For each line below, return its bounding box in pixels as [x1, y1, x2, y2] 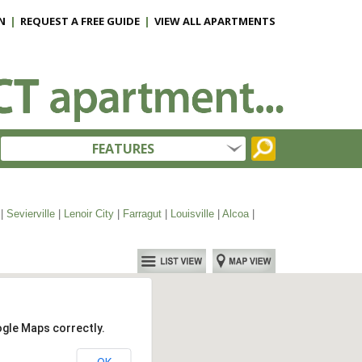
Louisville [170, 208, 214, 220]
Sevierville [6, 208, 55, 220]
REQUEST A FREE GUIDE [20, 14, 140, 28]
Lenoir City [63, 208, 114, 220]
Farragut [122, 208, 162, 220]
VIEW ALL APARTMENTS [154, 14, 276, 28]
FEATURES [92, 140, 154, 158]
